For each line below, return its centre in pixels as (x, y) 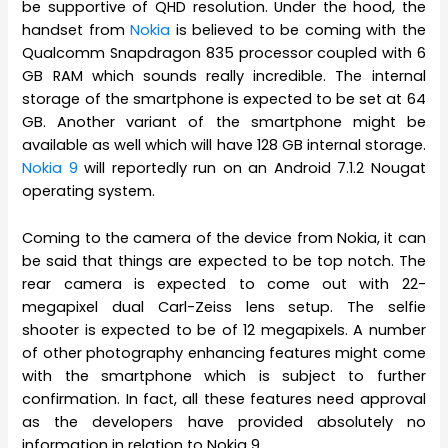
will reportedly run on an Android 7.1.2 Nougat (251, 168)
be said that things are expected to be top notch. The (224, 260)
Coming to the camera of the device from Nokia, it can (224, 237)
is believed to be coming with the (298, 30)
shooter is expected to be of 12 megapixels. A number (224, 329)
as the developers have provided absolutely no (224, 421)
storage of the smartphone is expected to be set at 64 (224, 99)
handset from (76, 30)
